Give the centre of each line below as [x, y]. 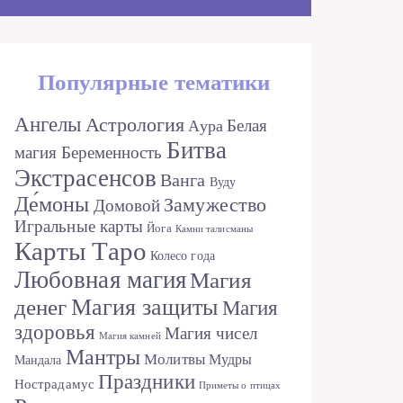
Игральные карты [79, 226]
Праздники [146, 381]
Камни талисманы [214, 229]
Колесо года [182, 256]
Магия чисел [210, 333]
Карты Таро [81, 251]
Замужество [215, 205]
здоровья [55, 332]
